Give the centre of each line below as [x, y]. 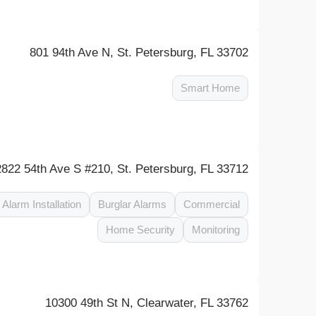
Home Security [141, 230]
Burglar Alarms [133, 204]
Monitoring [216, 230]
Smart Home [211, 88]
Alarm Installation [42, 204]
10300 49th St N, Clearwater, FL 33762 [147, 303]
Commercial [212, 204]
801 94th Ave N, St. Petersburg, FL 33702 [139, 53]
